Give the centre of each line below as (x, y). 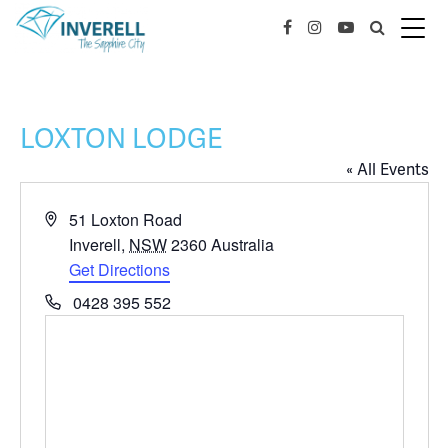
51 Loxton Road (126, 219)
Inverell (95, 244)
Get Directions (120, 269)
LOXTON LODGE (121, 138)
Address (73, 218)
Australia (243, 244)
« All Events (387, 169)
